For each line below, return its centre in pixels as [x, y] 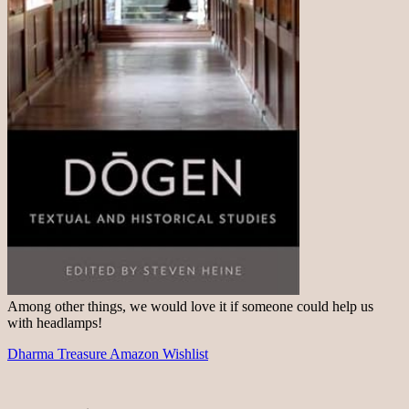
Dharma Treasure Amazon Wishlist [108, 354]
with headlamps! [55, 323]
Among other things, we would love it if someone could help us [190, 307]
